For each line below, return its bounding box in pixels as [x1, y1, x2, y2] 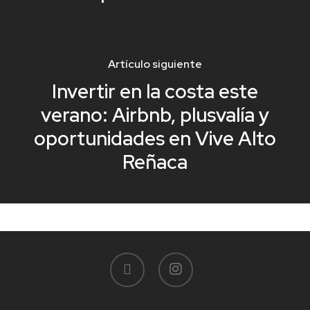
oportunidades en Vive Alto [33, 125, 276, 152]
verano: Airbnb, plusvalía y [40, 101, 269, 128]
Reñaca [122, 148, 188, 175]
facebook [109, 253, 154, 266]
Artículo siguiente [107, 56, 202, 71]
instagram [157, 253, 204, 266]
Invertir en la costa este [51, 77, 258, 104]
